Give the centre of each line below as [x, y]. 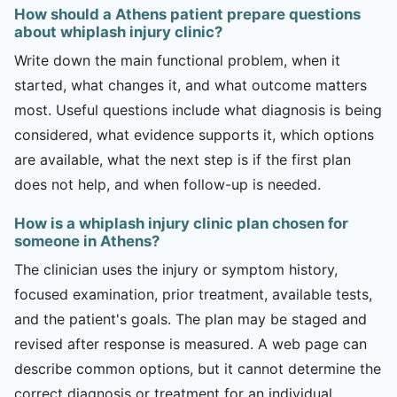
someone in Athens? [87, 241]
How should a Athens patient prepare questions [187, 14]
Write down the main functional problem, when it [177, 60]
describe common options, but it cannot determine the [198, 368]
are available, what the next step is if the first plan [183, 159]
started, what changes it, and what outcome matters [191, 85]
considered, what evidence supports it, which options [194, 134]
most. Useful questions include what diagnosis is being [198, 109]
